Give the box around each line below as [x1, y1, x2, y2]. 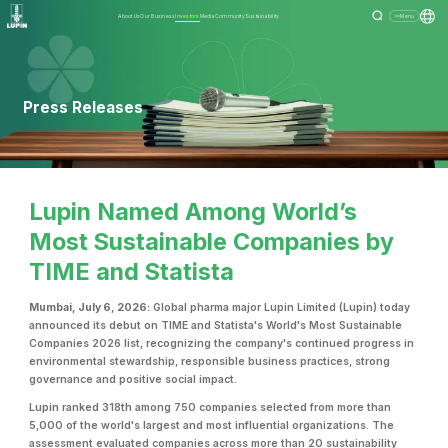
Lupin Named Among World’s [29, 197, 358, 227]
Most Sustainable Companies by [29, 227, 395, 257]
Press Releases [23, 97, 144, 117]
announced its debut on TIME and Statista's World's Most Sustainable [29, 318, 403, 332]
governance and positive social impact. [29, 372, 238, 386]
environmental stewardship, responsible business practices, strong [29, 354, 391, 368]
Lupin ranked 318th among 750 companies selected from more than [29, 401, 392, 415]
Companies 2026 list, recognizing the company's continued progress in [29, 336, 415, 350]
